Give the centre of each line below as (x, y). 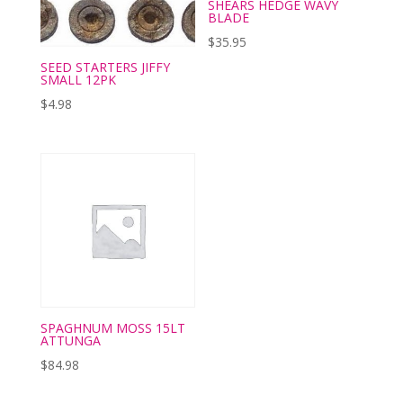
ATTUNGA (70, 341)
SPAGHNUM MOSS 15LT (112, 328)
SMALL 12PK (78, 80)
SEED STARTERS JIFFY (105, 67)
